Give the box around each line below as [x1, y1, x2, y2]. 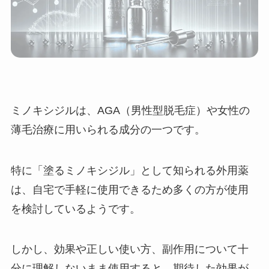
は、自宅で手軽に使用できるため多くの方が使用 [10, 183, 249, 196]
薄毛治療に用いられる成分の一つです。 [10, 123, 205, 136]
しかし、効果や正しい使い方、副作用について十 [10, 243, 249, 256]
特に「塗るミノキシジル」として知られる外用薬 [10, 164, 249, 177]
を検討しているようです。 [10, 202, 141, 215]
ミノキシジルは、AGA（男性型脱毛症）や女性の [10, 104, 250, 116]
